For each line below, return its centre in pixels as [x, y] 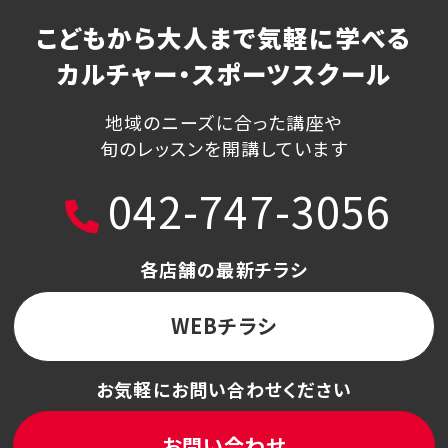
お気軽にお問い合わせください [224, 388]
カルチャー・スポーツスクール [224, 73]
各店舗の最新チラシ [224, 269]
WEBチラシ [224, 326]
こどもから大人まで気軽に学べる [224, 37]
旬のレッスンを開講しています [224, 148]
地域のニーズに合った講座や [224, 122]
